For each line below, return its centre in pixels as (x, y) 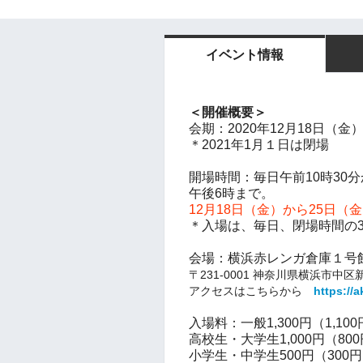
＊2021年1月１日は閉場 (259, 144)
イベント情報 (245, 55)
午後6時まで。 (231, 193)
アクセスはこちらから (251, 290)
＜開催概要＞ (228, 112)
